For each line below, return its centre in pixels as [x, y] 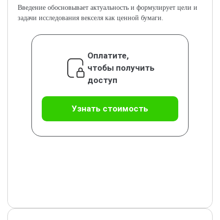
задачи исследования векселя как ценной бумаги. [91, 18]
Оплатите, [108, 55]
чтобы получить [121, 68]
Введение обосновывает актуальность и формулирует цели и [108, 8]
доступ [102, 80]
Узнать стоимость [110, 109]
